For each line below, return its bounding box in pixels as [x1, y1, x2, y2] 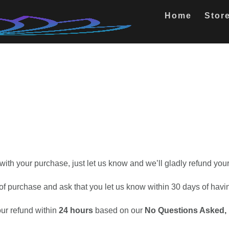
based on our [93, 206, 145, 215]
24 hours [59, 206, 93, 215]
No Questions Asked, [145, 206, 226, 215]
